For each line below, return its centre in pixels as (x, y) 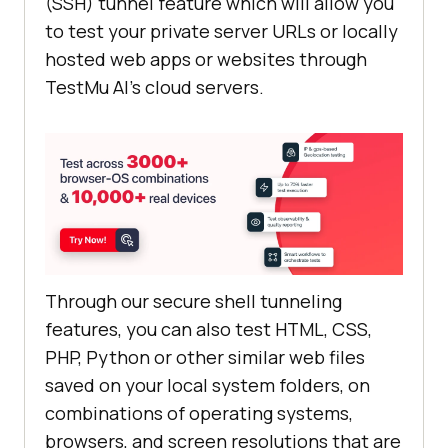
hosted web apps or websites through (206, 59)
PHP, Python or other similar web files (205, 357)
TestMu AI (87, 87)
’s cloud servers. (196, 87)
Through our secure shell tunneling (193, 301)
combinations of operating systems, (199, 413)
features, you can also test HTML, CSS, (208, 329)
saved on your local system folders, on (207, 385)
